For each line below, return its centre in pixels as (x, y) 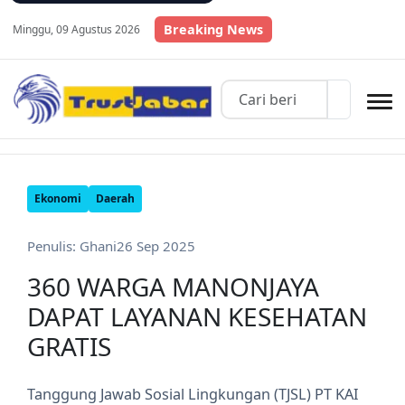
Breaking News (213, 29)
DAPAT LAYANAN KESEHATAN (197, 316)
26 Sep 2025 (156, 246)
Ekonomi (58, 198)
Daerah (115, 198)
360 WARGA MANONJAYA (173, 287)
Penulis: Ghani (72, 246)
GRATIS (69, 346)
